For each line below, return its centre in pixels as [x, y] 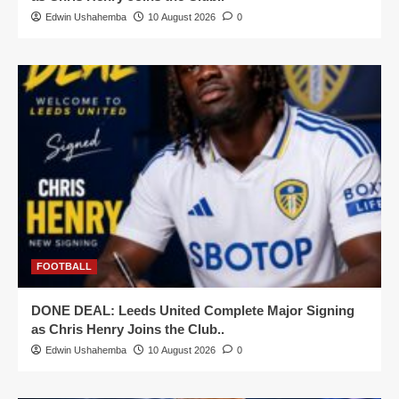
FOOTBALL [64, 266]
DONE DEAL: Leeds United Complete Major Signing [193, 310]
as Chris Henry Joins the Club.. [128, 329]
